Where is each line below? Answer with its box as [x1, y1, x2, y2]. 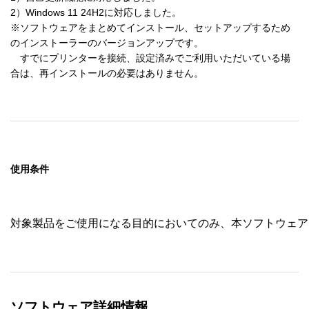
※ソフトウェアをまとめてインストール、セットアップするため [10, 21, 290, 33]
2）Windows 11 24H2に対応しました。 [10, 6, 181, 18]
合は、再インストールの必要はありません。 [10, 67, 203, 79]
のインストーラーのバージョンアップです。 [10, 37, 203, 48]
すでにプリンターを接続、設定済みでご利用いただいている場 [10, 52, 290, 63]
